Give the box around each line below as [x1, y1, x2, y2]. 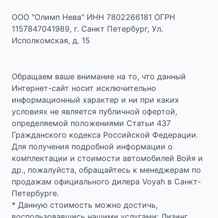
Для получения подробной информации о [12, 141, 173, 151]
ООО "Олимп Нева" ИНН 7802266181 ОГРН [12, 12, 175, 22]
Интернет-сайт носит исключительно [12, 83, 156, 93]
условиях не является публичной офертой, [12, 106, 177, 116]
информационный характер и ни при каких [12, 94, 179, 105]
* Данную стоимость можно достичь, [12, 200, 158, 210]
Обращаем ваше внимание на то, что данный [12, 71, 186, 81]
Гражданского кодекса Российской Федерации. [12, 129, 198, 140]
